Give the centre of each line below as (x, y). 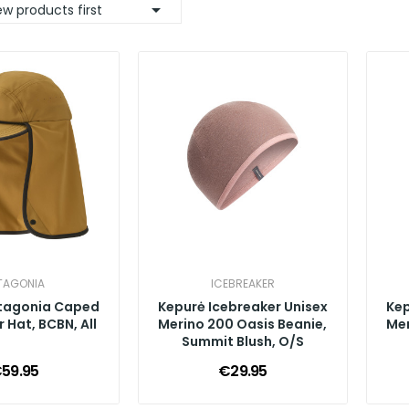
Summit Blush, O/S (242, 341)
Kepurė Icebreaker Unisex (242, 306)
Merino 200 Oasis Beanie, (243, 324)
